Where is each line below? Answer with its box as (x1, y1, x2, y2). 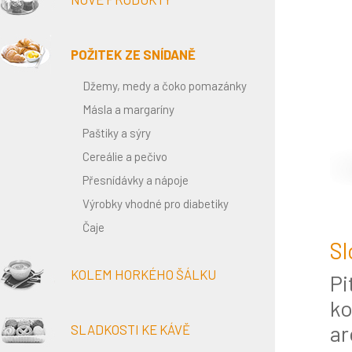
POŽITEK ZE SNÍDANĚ (71, 46, 196, 62)
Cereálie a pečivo (82, 149, 167, 163)
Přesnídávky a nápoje (82, 173, 189, 187)
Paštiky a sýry (82, 126, 151, 140)
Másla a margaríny (82, 102, 174, 116)
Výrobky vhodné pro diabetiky (82, 196, 229, 211)
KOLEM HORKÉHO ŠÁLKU (71, 266, 216, 282)
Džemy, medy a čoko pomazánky (82, 79, 247, 93)
